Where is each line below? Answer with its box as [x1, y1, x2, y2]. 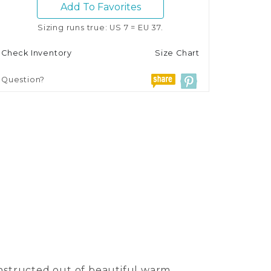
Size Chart [155, 48, 200, 57]
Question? [1, 74, 45, 84]
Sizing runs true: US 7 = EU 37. [38, 22, 163, 32]
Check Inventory [1, 48, 72, 57]
